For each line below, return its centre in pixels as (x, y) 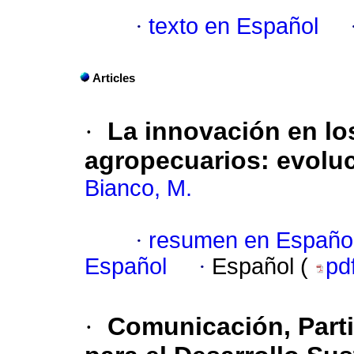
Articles (114, 79)
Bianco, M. (138, 188)
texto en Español (233, 26)
